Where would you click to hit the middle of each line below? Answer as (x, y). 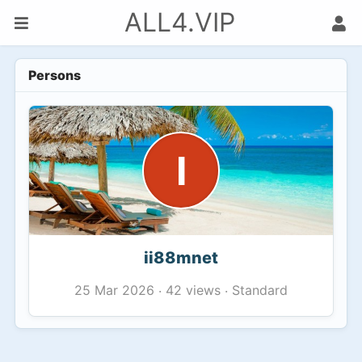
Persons (55, 75)
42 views (193, 290)
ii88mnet (181, 258)
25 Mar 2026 (114, 290)
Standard (260, 290)
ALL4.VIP (179, 22)
